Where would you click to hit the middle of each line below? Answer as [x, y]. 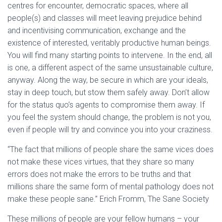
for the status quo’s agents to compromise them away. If [106, 105]
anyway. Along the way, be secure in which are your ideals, [108, 80]
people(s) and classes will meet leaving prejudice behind [105, 18]
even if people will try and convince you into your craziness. [110, 130]
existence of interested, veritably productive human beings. [109, 43]
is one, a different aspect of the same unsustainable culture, [110, 68]
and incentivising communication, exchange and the [97, 30]
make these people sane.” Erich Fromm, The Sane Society [108, 199]
